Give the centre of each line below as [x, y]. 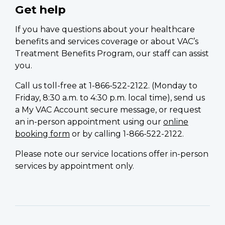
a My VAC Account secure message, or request [108, 109]
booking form [42, 134]
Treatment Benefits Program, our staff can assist [112, 53]
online [176, 122]
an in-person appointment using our [89, 122]
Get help [40, 9]
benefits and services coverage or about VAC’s [107, 41]
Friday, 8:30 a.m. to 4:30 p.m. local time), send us [110, 97]
